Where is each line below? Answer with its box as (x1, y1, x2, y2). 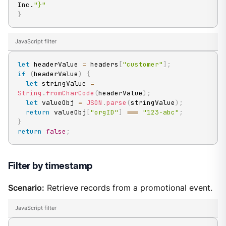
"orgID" (90, 107, 119, 117)
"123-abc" (142, 107, 179, 117)
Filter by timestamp (8, 159, 93, 172)
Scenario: (8, 183, 44, 193)
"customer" (122, 60, 163, 69)
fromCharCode (45, 88, 94, 97)
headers (86, 60, 119, 69)
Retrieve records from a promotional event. (44, 183, 212, 193)
